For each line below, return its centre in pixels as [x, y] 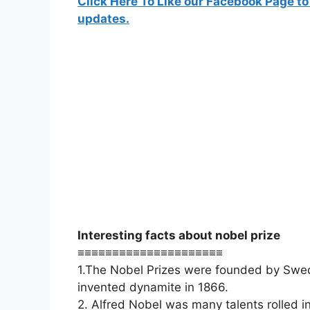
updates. [103, 18]
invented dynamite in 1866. [153, 287]
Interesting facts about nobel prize [179, 235]
